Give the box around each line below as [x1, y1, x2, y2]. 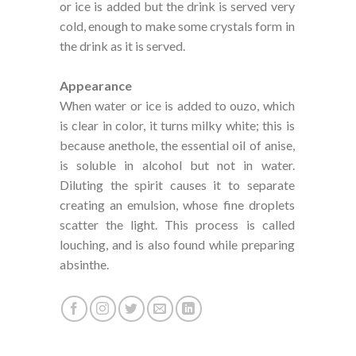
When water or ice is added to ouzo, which [60, 98, 295, 114]
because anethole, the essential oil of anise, [60, 137, 295, 153]
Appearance [60, 78, 132, 94]
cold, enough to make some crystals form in [60, 18, 295, 34]
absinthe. [60, 257, 109, 273]
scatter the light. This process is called [60, 217, 295, 233]
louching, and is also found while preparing [60, 237, 295, 253]
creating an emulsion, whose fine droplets [60, 197, 295, 213]
